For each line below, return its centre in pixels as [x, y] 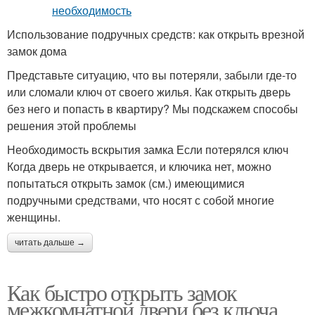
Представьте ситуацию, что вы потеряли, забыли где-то [152, 75]
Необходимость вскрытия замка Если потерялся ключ [148, 149]
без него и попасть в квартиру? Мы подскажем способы [153, 109]
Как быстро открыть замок [122, 292]
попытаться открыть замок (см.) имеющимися [126, 183]
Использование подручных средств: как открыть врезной [156, 34]
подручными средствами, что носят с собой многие [141, 200]
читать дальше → [50, 243]
